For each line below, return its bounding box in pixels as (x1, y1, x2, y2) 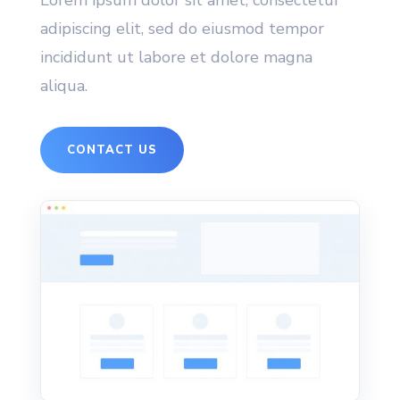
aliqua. (39, 75, 87, 97)
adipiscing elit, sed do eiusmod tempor (39, 18, 324, 40)
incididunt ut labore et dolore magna (39, 46, 312, 69)
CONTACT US (66, 142, 157, 159)
